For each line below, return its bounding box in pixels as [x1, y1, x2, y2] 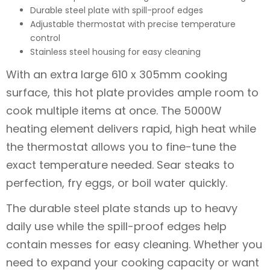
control [30, 31, 60, 44]
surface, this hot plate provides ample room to [6, 85, 259, 100]
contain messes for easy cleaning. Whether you [6, 236, 262, 252]
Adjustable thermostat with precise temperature [30, 17, 236, 30]
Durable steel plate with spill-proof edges [30, 4, 203, 16]
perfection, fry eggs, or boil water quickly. [6, 175, 227, 190]
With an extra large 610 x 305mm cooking [6, 67, 227, 82]
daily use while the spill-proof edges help [6, 218, 227, 234]
